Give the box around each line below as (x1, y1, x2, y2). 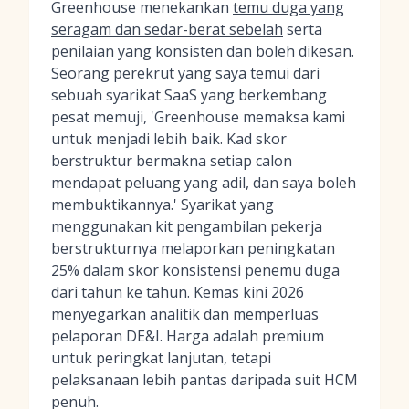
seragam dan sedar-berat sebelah (51, 19, 283, 39)
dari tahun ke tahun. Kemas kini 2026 (51, 282, 304, 302)
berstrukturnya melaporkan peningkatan (51, 238, 335, 258)
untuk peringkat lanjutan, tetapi (51, 348, 271, 368)
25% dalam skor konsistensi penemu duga (51, 260, 340, 280)
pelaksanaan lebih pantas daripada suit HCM (51, 370, 358, 390)
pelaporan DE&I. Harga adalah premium (51, 326, 324, 346)
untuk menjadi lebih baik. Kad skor (51, 129, 287, 149)
